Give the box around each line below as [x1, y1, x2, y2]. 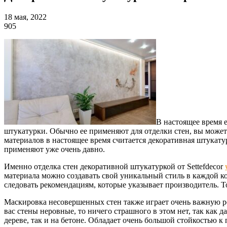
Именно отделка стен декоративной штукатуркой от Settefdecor [4, 162, 225, 171]
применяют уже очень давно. [4, 144, 105, 154]
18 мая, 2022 [4, 12, 47, 21]
